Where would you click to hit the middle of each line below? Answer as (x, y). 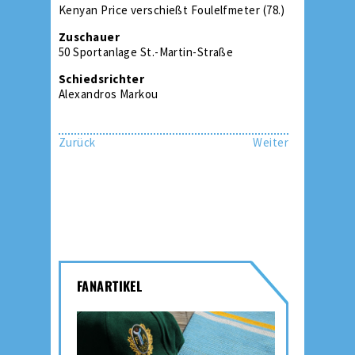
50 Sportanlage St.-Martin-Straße (146, 52)
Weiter (271, 142)
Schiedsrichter (102, 78)
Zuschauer (90, 36)
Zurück (77, 142)
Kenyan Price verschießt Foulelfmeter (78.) (172, 10)
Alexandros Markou (109, 94)
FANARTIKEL (110, 285)
